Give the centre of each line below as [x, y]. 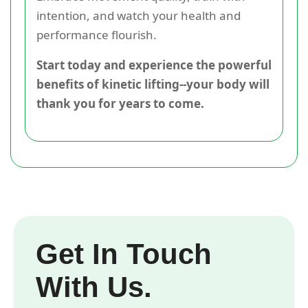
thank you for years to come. [120, 103]
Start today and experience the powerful [154, 65]
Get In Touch [124, 254]
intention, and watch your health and [139, 15]
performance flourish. [97, 34]
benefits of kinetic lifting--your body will [153, 84]
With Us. [94, 287]
